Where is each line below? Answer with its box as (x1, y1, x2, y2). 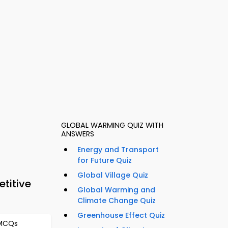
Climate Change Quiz (77, 195, 156, 206)
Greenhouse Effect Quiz (77, 210, 165, 221)
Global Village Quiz (77, 170, 148, 181)
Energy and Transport (77, 145, 159, 155)
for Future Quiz (77, 155, 132, 166)
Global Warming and (77, 185, 155, 195)
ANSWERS (61, 129, 94, 139)
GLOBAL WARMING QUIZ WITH (61, 120, 163, 131)
